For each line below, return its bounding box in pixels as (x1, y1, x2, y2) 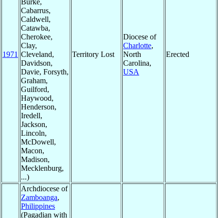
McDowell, (21, 138, 56, 146)
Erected (166, 50, 189, 59)
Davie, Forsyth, (21, 68, 69, 76)
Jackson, (21, 120, 47, 129)
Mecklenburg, (21, 164, 64, 173)
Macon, (21, 146, 44, 155)
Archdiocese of (21, 184, 68, 193)
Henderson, (21, 103, 56, 111)
